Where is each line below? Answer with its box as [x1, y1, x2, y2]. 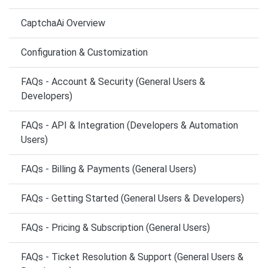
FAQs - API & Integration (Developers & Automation [21, 120, 238, 132]
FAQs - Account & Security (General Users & [21, 76, 205, 88]
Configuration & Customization [21, 47, 148, 59]
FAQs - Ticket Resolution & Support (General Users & [21, 251, 243, 263]
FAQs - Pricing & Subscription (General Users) [21, 222, 210, 234]
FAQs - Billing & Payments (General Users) [21, 163, 196, 175]
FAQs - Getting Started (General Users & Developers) [21, 193, 244, 205]
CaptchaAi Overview [21, 17, 105, 29]
